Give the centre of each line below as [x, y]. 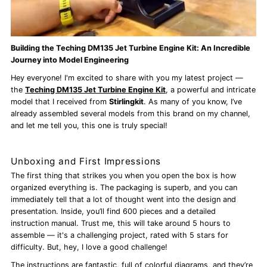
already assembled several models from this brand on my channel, [131, 114]
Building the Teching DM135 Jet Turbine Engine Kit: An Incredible [131, 48]
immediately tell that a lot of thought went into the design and [124, 200]
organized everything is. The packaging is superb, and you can [124, 188]
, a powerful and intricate [211, 90]
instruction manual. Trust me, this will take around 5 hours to [121, 223]
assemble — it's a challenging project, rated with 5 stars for [120, 235]
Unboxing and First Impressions [86, 162]
